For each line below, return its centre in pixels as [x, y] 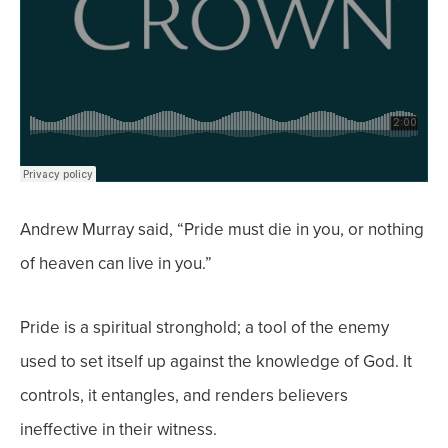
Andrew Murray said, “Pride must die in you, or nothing [222, 229]
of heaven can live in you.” [116, 263]
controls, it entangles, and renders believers [184, 395]
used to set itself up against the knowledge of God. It [216, 361]
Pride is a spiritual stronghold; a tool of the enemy [204, 327]
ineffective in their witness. [118, 429]
